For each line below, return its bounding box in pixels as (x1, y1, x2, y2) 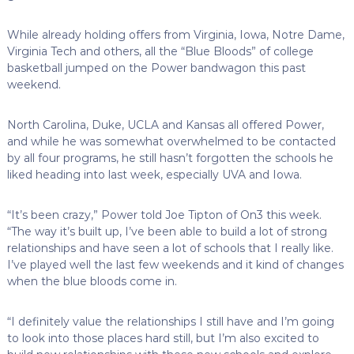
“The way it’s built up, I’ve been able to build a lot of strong (6, 224, 327, 239)
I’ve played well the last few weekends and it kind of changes (6, 257, 344, 272)
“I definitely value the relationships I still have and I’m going (6, 314, 334, 329)
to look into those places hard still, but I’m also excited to (6, 330, 319, 345)
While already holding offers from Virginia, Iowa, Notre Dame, (6, 27, 345, 42)
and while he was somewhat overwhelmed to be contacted (6, 134, 336, 149)
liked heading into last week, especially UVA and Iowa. (6, 167, 302, 182)
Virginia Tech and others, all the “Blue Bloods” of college (6, 43, 314, 58)
